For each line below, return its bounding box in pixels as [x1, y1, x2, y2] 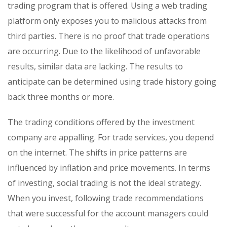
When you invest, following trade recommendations [8, 193, 204, 204]
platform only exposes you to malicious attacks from [8, 15, 207, 27]
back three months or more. [8, 91, 114, 103]
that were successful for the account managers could [8, 208, 208, 219]
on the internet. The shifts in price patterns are [8, 147, 187, 159]
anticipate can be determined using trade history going [8, 76, 216, 88]
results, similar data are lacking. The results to [8, 61, 183, 72]
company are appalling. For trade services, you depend [8, 132, 214, 143]
